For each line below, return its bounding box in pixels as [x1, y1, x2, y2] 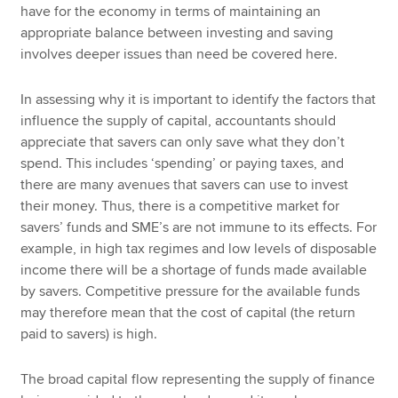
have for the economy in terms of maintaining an [20, 3, 322, 21]
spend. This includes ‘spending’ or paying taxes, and [20, 154, 345, 172]
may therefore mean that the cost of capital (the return [20, 303, 356, 322]
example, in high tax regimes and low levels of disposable [20, 239, 378, 258]
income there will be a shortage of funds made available [20, 260, 368, 279]
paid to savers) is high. [20, 324, 158, 343]
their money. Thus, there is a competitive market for [20, 196, 340, 215]
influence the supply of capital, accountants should [20, 111, 337, 130]
